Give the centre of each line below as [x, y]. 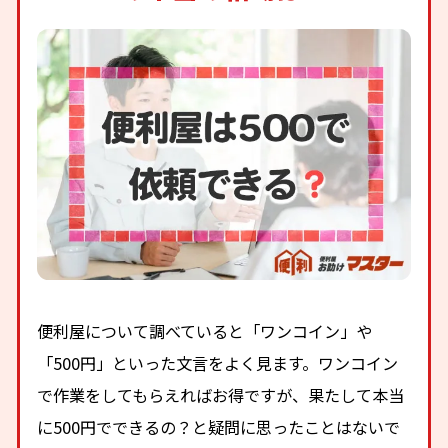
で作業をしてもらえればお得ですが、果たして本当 [221, 394]
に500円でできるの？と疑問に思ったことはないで [219, 426]
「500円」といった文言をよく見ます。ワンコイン [218, 362]
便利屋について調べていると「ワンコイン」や [205, 330]
